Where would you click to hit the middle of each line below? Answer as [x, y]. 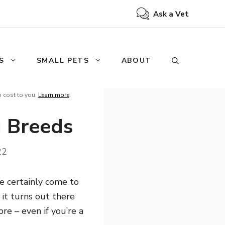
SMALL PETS [63, 60]
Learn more [53, 95]
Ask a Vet [171, 14]
